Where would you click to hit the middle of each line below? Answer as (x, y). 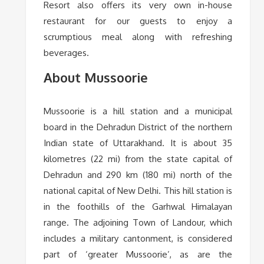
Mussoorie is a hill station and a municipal (138, 111)
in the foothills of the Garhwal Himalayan (138, 206)
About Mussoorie (95, 77)
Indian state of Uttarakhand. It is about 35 (138, 143)
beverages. (66, 52)
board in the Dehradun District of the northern (138, 127)
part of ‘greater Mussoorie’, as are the (138, 254)
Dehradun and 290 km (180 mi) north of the (138, 174)
